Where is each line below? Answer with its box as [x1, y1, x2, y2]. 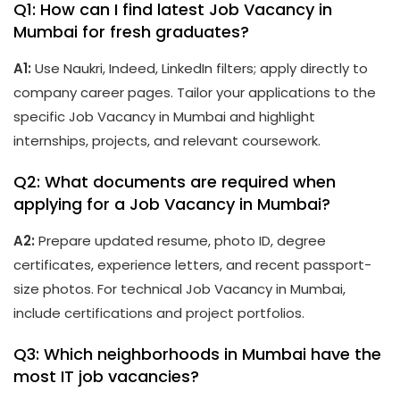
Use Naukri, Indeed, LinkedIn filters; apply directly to [31, 59, 368, 79]
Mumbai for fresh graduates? [13, 21, 249, 44]
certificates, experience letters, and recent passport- [13, 255, 371, 275]
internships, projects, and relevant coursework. [13, 131, 321, 151]
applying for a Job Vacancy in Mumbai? [13, 193, 330, 216]
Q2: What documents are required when [13, 171, 336, 194]
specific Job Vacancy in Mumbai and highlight [13, 107, 315, 127]
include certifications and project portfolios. [13, 304, 304, 323]
